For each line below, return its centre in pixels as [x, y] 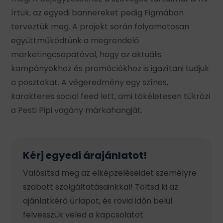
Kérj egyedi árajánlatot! [85, 155]
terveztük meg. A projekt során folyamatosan [100, 26]
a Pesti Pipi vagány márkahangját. [77, 110]
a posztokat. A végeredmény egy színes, [90, 82]
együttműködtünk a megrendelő [75, 40]
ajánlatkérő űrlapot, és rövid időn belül [98, 201]
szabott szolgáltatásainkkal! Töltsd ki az [101, 187]
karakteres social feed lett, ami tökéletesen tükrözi [111, 96]
